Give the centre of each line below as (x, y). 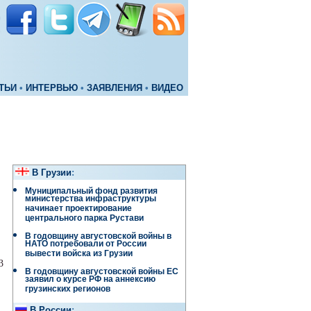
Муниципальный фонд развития (91, 191)
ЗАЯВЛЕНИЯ (115, 88)
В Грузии (52, 173)
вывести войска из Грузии (79, 255)
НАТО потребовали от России (86, 245)
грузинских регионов (68, 291)
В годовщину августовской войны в (98, 236)
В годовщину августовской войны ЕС (102, 271)
